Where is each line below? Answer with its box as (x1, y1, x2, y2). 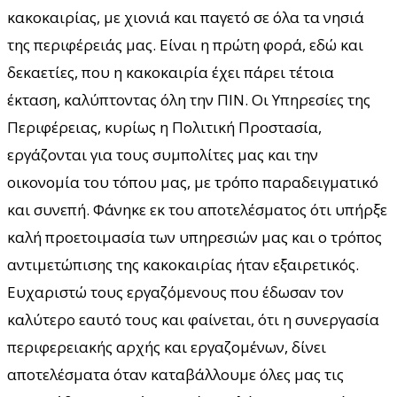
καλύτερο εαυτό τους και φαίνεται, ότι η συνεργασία (7, 308, 379, 330)
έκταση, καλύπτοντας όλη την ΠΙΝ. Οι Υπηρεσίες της (7, 89, 370, 110)
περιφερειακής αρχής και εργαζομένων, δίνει (7, 336, 326, 357)
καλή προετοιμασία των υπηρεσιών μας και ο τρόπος (7, 226, 382, 247)
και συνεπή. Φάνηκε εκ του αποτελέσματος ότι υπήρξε (7, 198, 387, 220)
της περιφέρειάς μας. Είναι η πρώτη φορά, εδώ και (7, 34, 363, 55)
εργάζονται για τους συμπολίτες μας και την (7, 144, 318, 165)
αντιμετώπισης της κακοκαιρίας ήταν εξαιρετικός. (7, 253, 359, 275)
